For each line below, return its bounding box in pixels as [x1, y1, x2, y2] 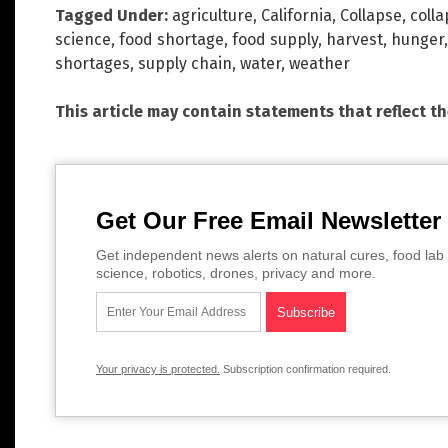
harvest [326, 29, 383, 49]
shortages [55, 53, 130, 73]
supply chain [138, 53, 232, 73]
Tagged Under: [55, 5, 168, 25]
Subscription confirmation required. [220, 362, 391, 375]
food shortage [119, 29, 224, 49]
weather [289, 53, 350, 73]
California [261, 5, 332, 25]
